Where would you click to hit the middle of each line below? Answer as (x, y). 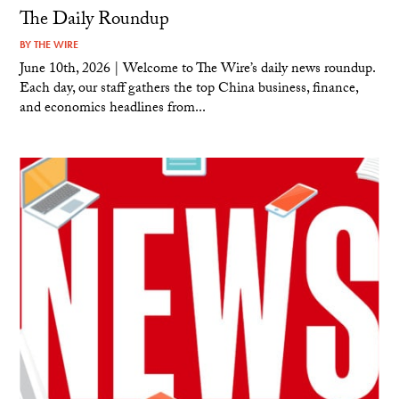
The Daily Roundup (95, 22)
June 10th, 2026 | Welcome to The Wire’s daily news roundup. (198, 69)
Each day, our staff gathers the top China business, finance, (189, 89)
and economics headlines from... (113, 109)
